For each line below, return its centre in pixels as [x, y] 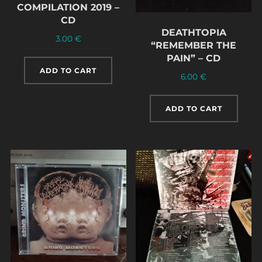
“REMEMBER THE [194, 45]
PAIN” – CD [194, 58]
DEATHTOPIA [194, 32]
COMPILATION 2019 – [68, 7]
